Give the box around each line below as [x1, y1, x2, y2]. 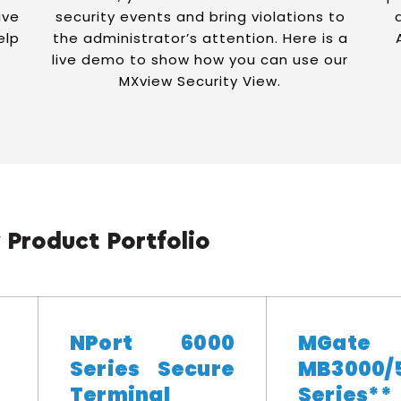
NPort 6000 [70, 328, 235, 357]
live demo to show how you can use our [52, 50, 349, 69]
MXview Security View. [119, 72, 282, 90]
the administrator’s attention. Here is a [52, 29, 348, 47]
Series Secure [70, 354, 235, 383]
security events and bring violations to [55, 7, 346, 26]
